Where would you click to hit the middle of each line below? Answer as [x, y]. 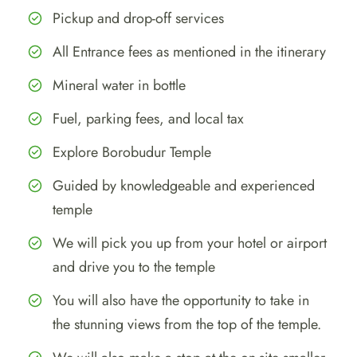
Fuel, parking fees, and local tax [148, 118]
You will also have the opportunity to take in [181, 300]
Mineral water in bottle [119, 85]
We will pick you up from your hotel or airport [190, 243]
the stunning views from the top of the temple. [187, 324]
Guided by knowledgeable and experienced [184, 185]
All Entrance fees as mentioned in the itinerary [189, 51]
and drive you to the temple [134, 267]
